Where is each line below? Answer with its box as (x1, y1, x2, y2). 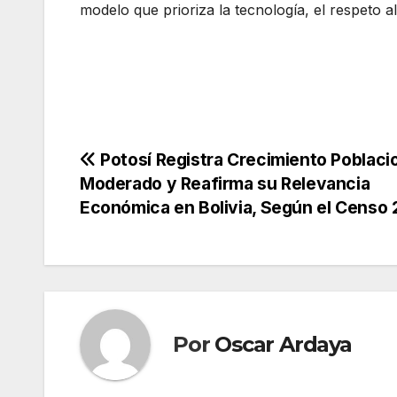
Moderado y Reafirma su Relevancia (80, 172, 370, 194)
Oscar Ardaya (214, 331, 352, 358)
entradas (79, 221, 197, 256)
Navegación (79, 148, 239, 183)
